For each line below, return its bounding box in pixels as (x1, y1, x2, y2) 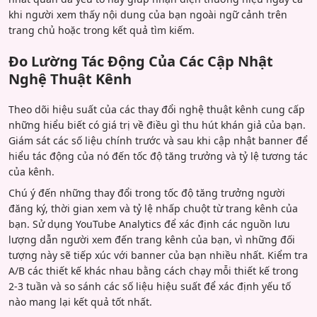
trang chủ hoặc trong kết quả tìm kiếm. (8, 23, 195, 37)
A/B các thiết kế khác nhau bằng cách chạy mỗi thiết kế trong (8, 263, 299, 277)
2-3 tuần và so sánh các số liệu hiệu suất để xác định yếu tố (8, 279, 291, 293)
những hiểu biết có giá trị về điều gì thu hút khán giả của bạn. (8, 117, 306, 132)
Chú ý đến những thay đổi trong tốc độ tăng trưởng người (8, 185, 285, 200)
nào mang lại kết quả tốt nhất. (8, 294, 152, 309)
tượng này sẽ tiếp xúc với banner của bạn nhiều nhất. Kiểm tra (8, 248, 308, 262)
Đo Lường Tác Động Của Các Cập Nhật (8, 51, 273, 71)
